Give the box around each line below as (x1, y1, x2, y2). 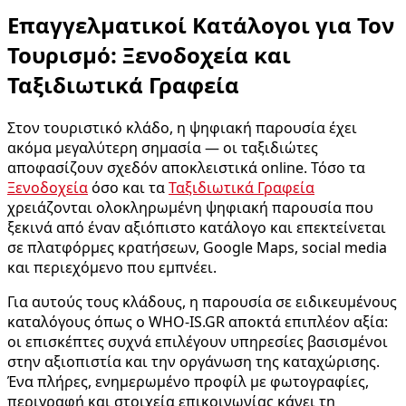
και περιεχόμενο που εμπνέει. (7, 257, 217, 278)
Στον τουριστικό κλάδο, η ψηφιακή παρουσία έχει (7, 118, 357, 139)
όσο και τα (88, 178, 169, 198)
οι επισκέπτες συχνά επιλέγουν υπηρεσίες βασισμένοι (7, 332, 388, 353)
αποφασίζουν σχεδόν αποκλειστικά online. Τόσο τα (7, 158, 365, 179)
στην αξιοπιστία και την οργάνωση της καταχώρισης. (7, 352, 380, 372)
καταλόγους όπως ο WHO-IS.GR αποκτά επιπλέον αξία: (7, 312, 388, 333)
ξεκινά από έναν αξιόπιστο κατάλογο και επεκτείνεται (7, 217, 386, 238)
